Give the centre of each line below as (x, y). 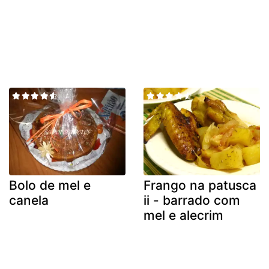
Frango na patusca (200, 185)
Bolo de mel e (50, 185)
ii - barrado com (192, 200)
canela (29, 200)
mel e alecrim (183, 215)
